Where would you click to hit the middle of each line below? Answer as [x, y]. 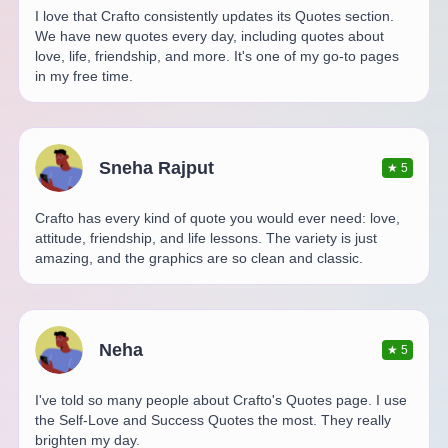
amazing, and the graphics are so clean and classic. [198, 257]
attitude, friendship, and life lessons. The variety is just [205, 237]
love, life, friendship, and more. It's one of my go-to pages [216, 55]
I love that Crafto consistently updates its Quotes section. [214, 15]
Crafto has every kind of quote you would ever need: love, [217, 217]
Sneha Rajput [156, 167]
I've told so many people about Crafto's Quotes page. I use [220, 399]
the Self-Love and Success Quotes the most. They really [212, 419]
